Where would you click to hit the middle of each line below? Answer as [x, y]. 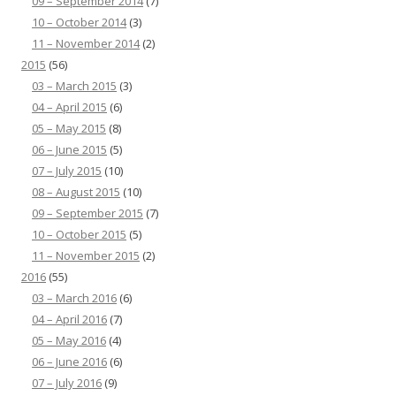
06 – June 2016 [69, 362]
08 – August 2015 [76, 192]
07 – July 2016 [67, 383]
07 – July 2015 [67, 171]
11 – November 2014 [86, 44]
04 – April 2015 [69, 107]
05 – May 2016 [69, 341]
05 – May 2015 [69, 129]
